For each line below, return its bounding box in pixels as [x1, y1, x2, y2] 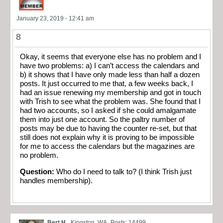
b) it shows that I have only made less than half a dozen [20, 71, 200, 79]
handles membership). [20, 176, 93, 185]
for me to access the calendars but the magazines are [20, 142, 195, 151]
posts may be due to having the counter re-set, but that [20, 124, 197, 133]
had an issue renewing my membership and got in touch [20, 89, 201, 97]
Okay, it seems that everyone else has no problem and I [20, 53, 201, 61]
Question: [20, 167, 54, 176]
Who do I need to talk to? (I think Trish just [54, 167, 192, 176]
